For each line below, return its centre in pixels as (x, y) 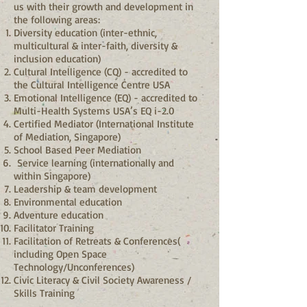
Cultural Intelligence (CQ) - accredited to (101, 71)
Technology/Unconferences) (74, 267)
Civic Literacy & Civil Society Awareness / (102, 280)
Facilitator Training (54, 228)
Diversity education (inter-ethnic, (85, 32)
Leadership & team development (87, 188)
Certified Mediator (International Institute (104, 123)
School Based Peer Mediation (77, 149)
